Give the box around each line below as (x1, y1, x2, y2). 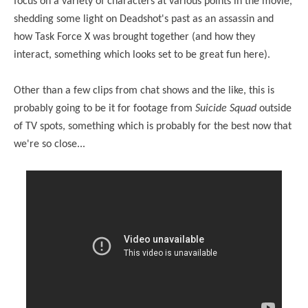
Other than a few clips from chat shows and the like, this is (14, 85, 274, 96)
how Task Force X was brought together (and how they (14, 31, 255, 43)
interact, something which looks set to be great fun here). (14, 49, 270, 60)
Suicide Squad (195, 102, 256, 114)
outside (256, 102, 291, 114)
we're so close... (14, 138, 85, 150)
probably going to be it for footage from (14, 102, 195, 114)
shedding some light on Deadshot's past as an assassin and (14, 13, 274, 25)
